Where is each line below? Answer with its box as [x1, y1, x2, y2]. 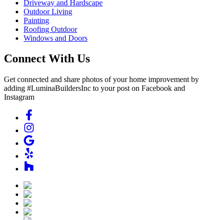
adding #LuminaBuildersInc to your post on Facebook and [4, 84, 185, 93]
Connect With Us [4, 52, 90, 65]
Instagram [4, 93, 34, 102]
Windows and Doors [24, 33, 87, 42]
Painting [24, 16, 49, 25]
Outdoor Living [24, 7, 72, 16]
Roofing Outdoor [24, 25, 77, 33]
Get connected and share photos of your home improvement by [4, 75, 199, 84]
